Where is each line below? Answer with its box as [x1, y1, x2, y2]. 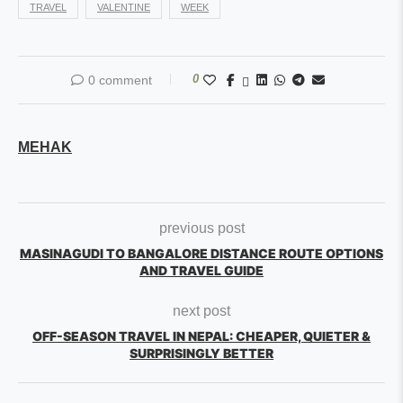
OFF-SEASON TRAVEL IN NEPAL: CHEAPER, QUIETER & [32, 328, 371, 344]
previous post [158, 220, 245, 236]
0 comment [88, 73, 152, 87]
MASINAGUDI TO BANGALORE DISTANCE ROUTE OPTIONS [20, 246, 383, 261]
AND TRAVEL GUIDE [139, 263, 264, 278]
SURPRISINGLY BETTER [130, 345, 273, 361]
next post [173, 303, 230, 318]
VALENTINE [97, 2, 150, 13]
